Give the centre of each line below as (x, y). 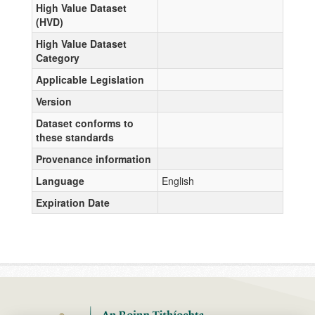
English (178, 180)
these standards (75, 137)
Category (58, 57)
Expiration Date (73, 202)
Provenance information (94, 159)
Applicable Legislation (90, 79)
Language (60, 180)
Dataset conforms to (85, 123)
